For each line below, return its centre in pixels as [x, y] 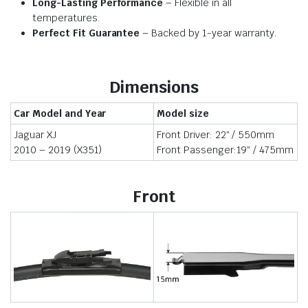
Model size [183, 113]
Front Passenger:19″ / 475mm [225, 150]
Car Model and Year [60, 113]
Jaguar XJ [35, 135]
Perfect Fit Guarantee [86, 33]
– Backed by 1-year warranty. [208, 33]
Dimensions [154, 87]
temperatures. [66, 18]
